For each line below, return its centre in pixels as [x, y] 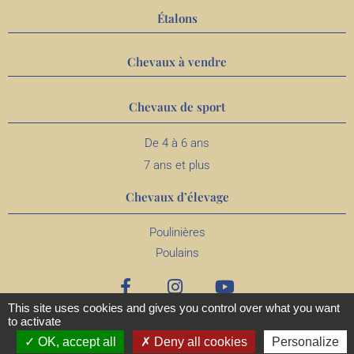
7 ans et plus [177, 165]
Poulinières [177, 232]
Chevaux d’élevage [177, 197]
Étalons [177, 18]
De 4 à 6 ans [177, 143]
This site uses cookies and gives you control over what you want [174, 308]
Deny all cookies [199, 342]
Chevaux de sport [177, 107]
